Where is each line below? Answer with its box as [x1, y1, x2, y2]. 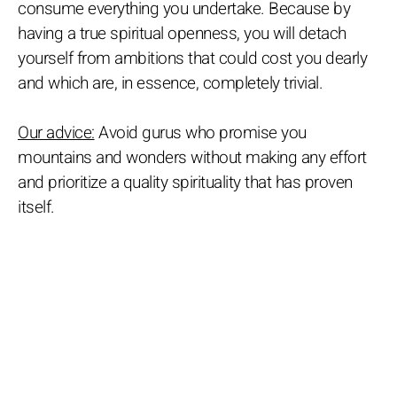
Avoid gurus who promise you [94, 121, 307, 146]
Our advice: [18, 121, 95, 146]
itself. [18, 195, 55, 221]
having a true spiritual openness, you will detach [18, 21, 346, 47]
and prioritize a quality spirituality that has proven [18, 170, 353, 196]
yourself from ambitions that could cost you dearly [18, 46, 367, 72]
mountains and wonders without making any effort [18, 145, 367, 171]
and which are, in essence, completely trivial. [18, 71, 323, 97]
